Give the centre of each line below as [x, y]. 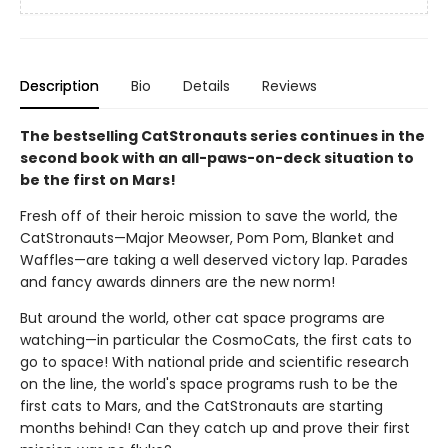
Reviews [289, 86]
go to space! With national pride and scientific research [214, 362]
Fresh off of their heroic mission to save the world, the [209, 216]
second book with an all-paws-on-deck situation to [217, 158]
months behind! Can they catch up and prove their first [215, 428]
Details [206, 86]
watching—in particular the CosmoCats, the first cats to [216, 340]
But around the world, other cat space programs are [202, 318]
